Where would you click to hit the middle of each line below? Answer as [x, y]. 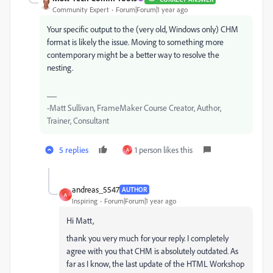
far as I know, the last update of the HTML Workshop [155, 264]
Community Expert [81, 9]
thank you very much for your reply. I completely [147, 238]
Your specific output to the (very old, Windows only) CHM [143, 29]
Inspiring [85, 201]
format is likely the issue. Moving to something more [135, 42]
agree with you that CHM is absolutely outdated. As [152, 251]
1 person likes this [164, 150]
